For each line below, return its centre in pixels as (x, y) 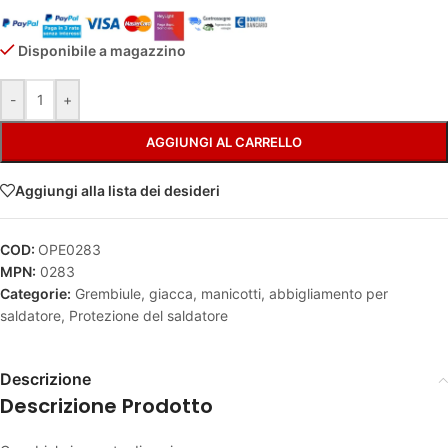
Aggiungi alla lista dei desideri (117, 190)
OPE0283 (69, 250)
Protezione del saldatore (148, 316)
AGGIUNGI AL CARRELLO (224, 142)
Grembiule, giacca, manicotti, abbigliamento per (231, 294)
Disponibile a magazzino (102, 51)
